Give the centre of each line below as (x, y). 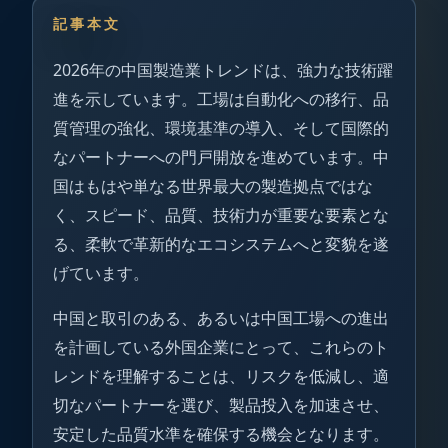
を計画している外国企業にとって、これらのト (221, 347)
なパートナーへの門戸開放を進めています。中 (221, 157)
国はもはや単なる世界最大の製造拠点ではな (213, 186)
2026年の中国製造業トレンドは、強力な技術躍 (223, 70)
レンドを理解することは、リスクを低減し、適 (221, 376)
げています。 (101, 273)
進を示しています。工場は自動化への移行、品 (221, 99)
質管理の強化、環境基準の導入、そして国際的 (221, 128)
